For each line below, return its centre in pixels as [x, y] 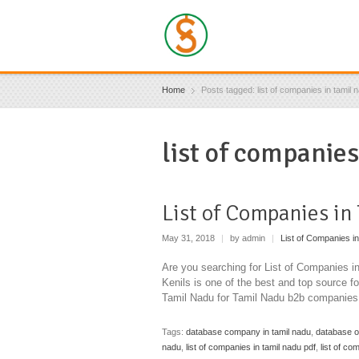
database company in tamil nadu [248, 331]
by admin [248, 238]
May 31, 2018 [190, 238]
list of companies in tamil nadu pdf [251, 347]
